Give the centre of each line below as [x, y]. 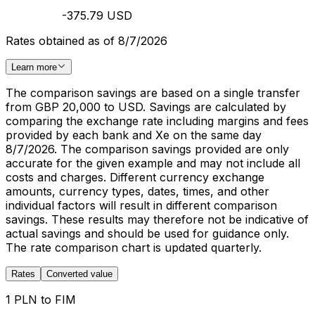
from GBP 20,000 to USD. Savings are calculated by [146, 107]
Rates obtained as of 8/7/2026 [86, 40]
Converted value [79, 274]
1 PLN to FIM [41, 300]
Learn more [34, 67]
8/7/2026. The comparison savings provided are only [147, 149]
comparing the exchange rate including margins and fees [157, 121]
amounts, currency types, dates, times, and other [137, 191]
